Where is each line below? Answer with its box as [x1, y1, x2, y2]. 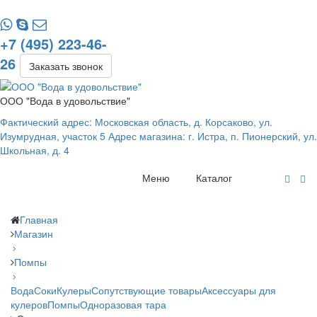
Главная [20, 212, 58, 227]
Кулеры [57, 283, 91, 298]
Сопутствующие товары [91, 283, 202, 298]
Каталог [196, 171, 232, 185]
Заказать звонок [29, 59, 103, 73]
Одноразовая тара [80, 297, 166, 312]
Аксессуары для [202, 283, 276, 298]
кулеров [11, 297, 47, 312]
